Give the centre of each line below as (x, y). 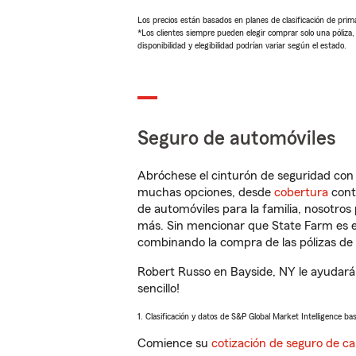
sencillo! (159, 288)
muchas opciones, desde (206, 192)
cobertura (301, 192)
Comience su (174, 343)
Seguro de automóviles (237, 139)
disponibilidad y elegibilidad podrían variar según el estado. (242, 45)
